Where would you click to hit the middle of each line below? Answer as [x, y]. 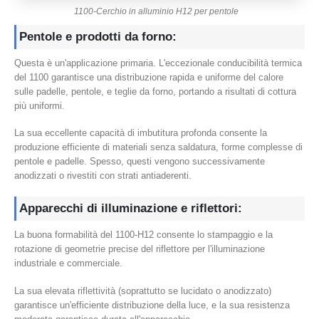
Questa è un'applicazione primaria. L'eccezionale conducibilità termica [158, 63]
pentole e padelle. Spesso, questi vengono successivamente [140, 162]
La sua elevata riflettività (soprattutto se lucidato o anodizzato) [143, 291]
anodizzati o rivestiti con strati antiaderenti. [103, 176]
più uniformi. [40, 105]
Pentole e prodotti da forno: [98, 36]
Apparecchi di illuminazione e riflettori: [131, 208]
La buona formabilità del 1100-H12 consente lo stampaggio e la [143, 234]
